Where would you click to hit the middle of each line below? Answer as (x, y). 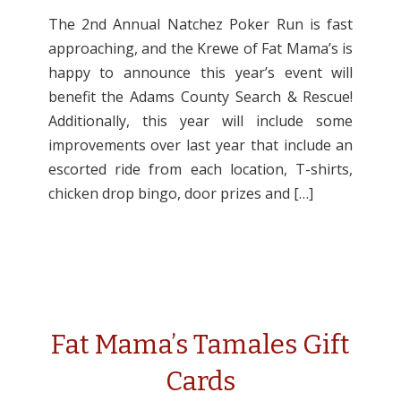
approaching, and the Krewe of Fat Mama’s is (200, 48)
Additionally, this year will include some (200, 121)
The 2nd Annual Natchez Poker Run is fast (200, 24)
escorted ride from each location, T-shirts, (200, 169)
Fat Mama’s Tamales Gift (200, 345)
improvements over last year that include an (200, 145)
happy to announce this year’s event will (200, 73)
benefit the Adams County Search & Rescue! (200, 97)
